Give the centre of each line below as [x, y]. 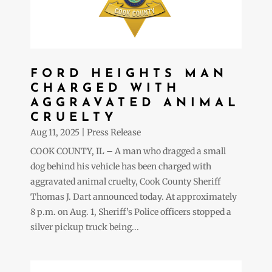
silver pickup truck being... [85, 227]
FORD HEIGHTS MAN [129, 74]
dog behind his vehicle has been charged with [121, 166]
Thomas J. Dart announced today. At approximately [134, 196]
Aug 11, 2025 [55, 132]
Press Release [114, 132]
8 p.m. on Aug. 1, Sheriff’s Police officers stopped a [131, 212]
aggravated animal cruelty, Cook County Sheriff [125, 181]
